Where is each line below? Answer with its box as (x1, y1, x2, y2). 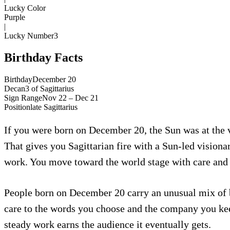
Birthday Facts (4, 50, 83, 64)
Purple (4, 12, 25, 22)
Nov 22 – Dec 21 (42, 93, 99, 102)
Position (4, 102, 30, 111)
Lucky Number (4, 31, 54, 40)
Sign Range (4, 93, 42, 102)
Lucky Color (4, 3, 46, 12)
